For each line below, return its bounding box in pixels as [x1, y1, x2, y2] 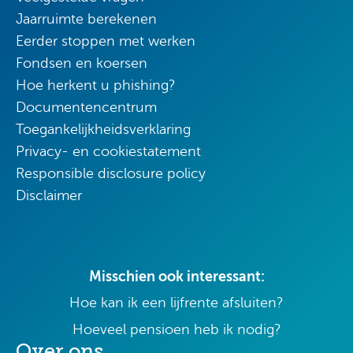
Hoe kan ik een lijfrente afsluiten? [69, 295, 284, 310]
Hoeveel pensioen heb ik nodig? [72, 321, 281, 337]
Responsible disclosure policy [16, 165, 206, 181]
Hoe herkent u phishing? [16, 77, 176, 93]
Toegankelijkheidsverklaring [16, 121, 191, 137]
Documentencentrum [16, 99, 157, 115]
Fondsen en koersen [16, 55, 147, 71]
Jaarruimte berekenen [16, 11, 157, 27]
